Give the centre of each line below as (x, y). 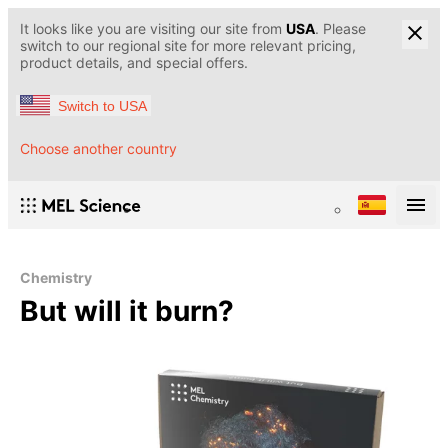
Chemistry (56, 278)
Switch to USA (102, 105)
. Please (340, 28)
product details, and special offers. (134, 62)
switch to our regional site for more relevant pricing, (188, 45)
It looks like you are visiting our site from (153, 28)
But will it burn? (127, 311)
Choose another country (98, 149)
